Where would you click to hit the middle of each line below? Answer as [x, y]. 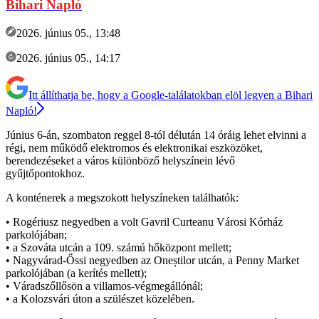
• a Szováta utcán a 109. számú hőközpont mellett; [119, 247]
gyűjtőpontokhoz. [45, 173]
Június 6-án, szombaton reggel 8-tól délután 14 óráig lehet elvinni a [156, 135]
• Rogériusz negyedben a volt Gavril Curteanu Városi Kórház [144, 221]
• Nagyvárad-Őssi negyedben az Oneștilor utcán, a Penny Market [152, 260]
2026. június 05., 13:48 [68, 33]
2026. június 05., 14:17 [68, 58]
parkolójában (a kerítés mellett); [76, 273]
